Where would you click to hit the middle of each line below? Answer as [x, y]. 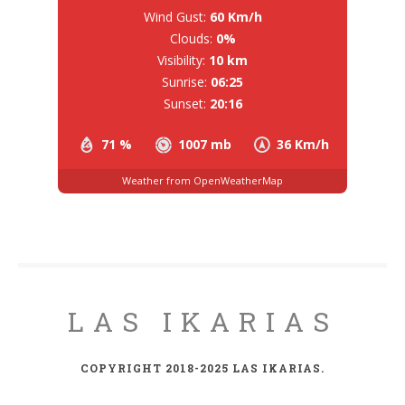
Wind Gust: [174, 16]
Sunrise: [184, 81]
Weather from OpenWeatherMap [202, 181]
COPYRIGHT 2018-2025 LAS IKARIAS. [202, 367]
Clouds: [191, 38]
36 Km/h [303, 144]
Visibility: [181, 60]
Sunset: [184, 103]
